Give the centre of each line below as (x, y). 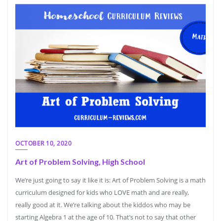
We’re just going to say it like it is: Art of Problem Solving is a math (110, 180)
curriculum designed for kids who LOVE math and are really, (102, 192)
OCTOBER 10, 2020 (43, 143)
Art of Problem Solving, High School (80, 162)
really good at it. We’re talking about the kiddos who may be (103, 205)
